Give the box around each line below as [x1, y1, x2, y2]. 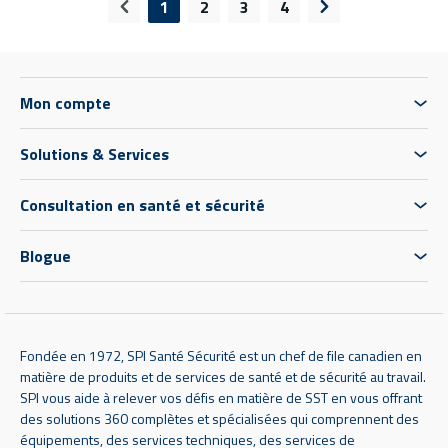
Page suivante [322, 5, 428, 30]
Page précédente [122, 5, 249, 30]
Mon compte [20, 90, 111, 115]
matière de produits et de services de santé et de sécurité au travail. [20, 365, 426, 387]
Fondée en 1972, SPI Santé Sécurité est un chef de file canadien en [20, 344, 422, 366]
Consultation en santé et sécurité [20, 192, 265, 217]
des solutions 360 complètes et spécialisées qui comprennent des [20, 407, 419, 429]
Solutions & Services [20, 141, 169, 166]
